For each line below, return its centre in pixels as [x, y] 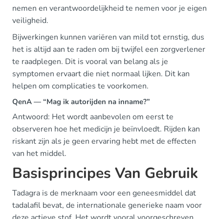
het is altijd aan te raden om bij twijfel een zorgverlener [109, 49]
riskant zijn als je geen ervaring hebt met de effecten [104, 141]
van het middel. [39, 153]
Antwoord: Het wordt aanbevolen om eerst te [93, 117]
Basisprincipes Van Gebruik [105, 173]
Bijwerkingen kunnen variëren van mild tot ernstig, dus [108, 37]
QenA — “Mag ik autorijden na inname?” [81, 102]
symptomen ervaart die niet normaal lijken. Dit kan [101, 74]
